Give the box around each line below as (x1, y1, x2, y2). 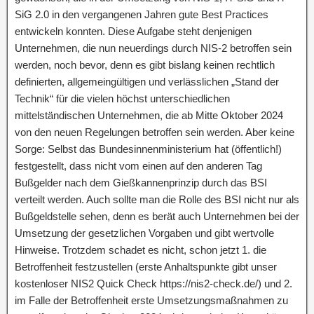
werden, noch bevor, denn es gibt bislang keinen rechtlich (15, 59, 275, 71)
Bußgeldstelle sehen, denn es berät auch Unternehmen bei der (15, 210, 299, 222)
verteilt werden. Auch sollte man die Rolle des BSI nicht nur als (15, 193, 299, 205)
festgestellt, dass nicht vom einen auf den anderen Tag (15, 160, 262, 172)
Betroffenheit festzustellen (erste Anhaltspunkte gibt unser (15, 261, 277, 273)
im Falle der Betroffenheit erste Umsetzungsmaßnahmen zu (15, 294, 288, 306)
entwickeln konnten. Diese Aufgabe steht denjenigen (15, 25, 252, 37)
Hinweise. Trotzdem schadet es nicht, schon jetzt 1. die (15, 244, 266, 256)
